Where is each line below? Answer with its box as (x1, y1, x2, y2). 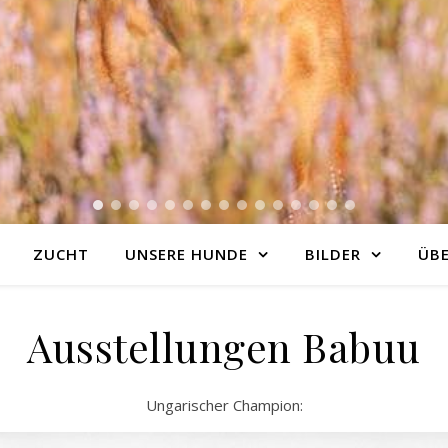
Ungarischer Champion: (145, 395, 303, 415)
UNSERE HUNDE (124, 244, 248, 264)
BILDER (304, 244, 361, 264)
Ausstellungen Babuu (27, 320, 421, 373)
